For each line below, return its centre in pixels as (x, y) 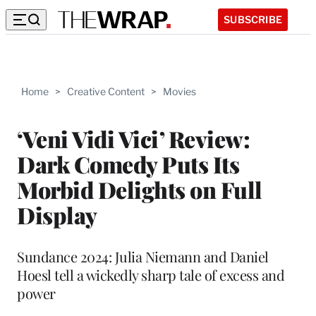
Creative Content (106, 91)
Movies (180, 91)
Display (57, 214)
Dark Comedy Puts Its (128, 164)
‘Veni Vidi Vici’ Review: (133, 138)
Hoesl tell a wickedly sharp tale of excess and (151, 274)
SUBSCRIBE (253, 19)
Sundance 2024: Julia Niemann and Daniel (143, 256)
